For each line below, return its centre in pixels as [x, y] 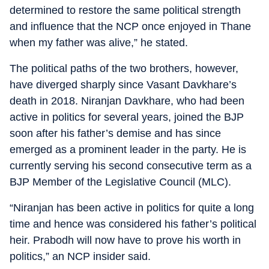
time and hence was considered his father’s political [133, 224]
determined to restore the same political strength [125, 10]
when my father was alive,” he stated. [99, 43]
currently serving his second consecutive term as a [131, 166]
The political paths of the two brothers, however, [124, 68]
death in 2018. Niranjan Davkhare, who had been [127, 101]
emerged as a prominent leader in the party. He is [128, 150]
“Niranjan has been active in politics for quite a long [132, 208]
